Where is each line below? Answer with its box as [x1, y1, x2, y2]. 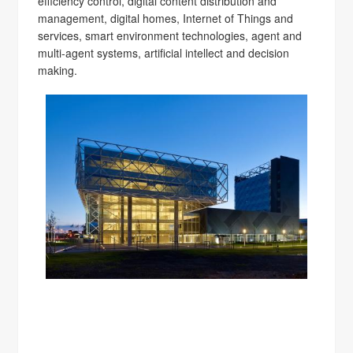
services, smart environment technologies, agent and [38, 28, 303, 43]
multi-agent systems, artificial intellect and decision [38, 45, 290, 61]
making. [38, 62, 78, 78]
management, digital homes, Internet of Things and [38, 10, 294, 26]
